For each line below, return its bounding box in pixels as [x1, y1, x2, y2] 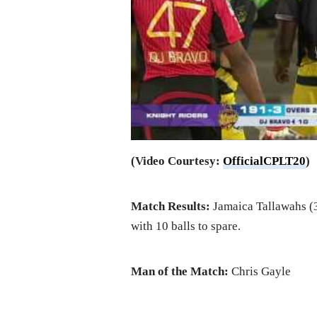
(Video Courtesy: [131, 154, 224, 168]
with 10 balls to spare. [131, 219, 241, 234]
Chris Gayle [229, 265, 292, 279]
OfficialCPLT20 [223, 154, 306, 168]
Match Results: [131, 200, 211, 214]
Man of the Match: [131, 265, 229, 279]
